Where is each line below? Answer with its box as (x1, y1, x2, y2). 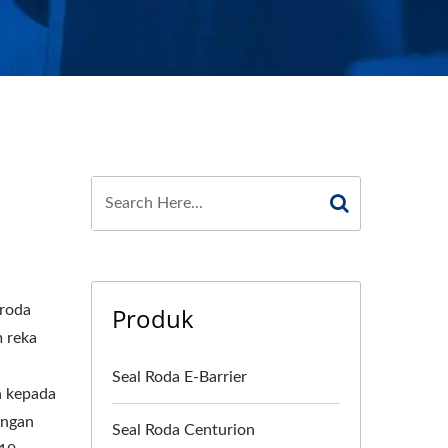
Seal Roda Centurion (112, 422, 255, 438)
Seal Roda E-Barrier (112, 369, 247, 385)
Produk (112, 302, 194, 335)
